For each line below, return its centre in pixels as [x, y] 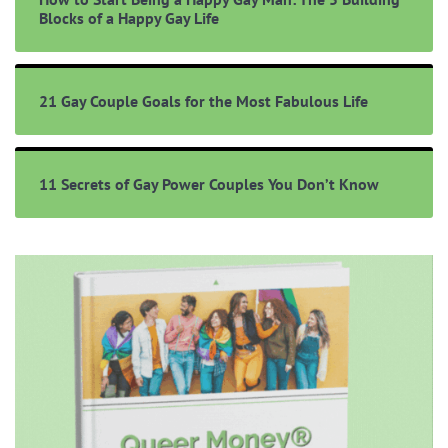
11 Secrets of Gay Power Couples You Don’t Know [209, 183]
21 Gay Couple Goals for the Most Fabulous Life [203, 100]
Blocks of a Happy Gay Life [129, 17]
